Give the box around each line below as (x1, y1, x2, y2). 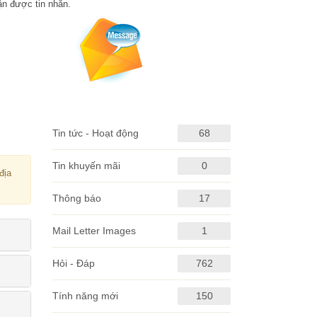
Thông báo (52, 192, 101, 204)
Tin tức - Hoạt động (52, 127, 139, 139)
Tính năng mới (52, 290, 118, 302)
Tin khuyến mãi (52, 160, 120, 172)
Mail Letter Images (52, 225, 136, 237)
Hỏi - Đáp (52, 258, 95, 270)
